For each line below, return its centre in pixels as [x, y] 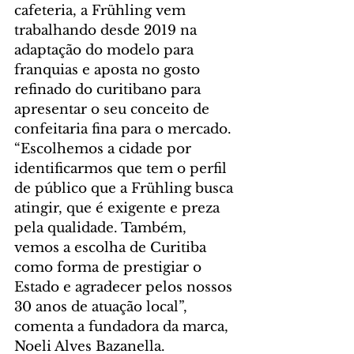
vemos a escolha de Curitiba [112, 248]
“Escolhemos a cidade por [105, 149]
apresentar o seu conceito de [114, 110]
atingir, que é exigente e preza [119, 209]
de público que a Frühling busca [126, 189]
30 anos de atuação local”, [103, 307]
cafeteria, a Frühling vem [102, 11]
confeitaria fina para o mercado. [125, 130]
